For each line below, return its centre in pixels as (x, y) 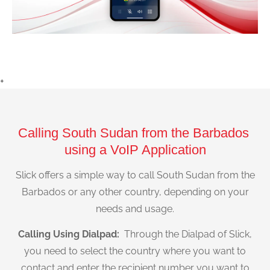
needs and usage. (135, 209)
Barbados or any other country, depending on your (135, 192)
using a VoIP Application (135, 149)
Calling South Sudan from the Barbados (135, 133)
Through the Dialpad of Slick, (187, 234)
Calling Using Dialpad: (70, 234)
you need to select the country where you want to (135, 251)
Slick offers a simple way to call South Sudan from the (135, 175)
